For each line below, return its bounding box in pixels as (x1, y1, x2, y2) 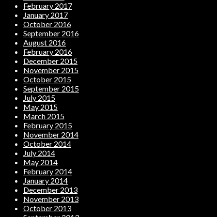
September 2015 (23, 84, 79, 93)
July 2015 (23, 93, 55, 103)
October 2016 (23, 19, 71, 29)
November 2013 (23, 194, 78, 204)
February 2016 (23, 47, 72, 57)
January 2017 (23, 10, 68, 20)
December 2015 (23, 56, 77, 66)
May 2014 (23, 157, 58, 167)
